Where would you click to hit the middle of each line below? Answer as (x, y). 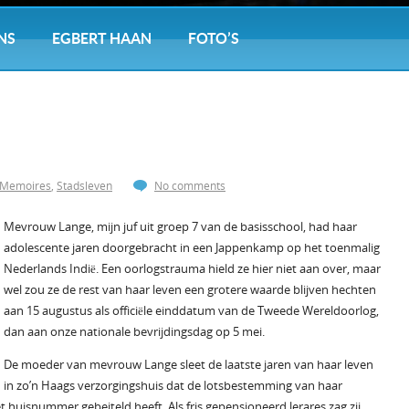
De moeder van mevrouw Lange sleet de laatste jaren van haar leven (189, 364)
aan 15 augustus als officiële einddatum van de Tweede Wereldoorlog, (191, 310)
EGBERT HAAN (102, 38)
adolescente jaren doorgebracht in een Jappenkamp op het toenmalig (192, 247)
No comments (190, 186)
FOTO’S (214, 38)
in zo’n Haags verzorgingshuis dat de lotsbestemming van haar (173, 385)
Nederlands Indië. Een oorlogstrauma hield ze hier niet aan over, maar (192, 268)
